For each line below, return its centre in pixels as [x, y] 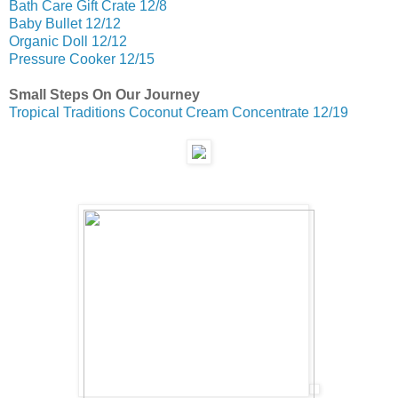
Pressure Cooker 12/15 [82, 60]
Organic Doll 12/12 [68, 42]
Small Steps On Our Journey [104, 95]
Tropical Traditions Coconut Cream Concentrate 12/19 [179, 113]
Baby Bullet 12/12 [65, 24]
